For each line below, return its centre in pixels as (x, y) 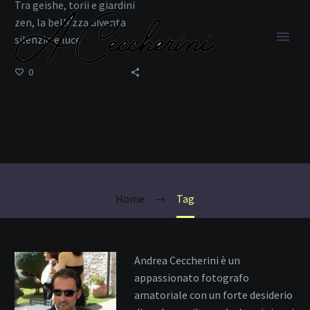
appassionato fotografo (191, 277)
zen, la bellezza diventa (70, 22)
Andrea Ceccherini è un (187, 260)
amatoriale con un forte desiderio (213, 294)
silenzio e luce (48, 39)
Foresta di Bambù (155, 146)
